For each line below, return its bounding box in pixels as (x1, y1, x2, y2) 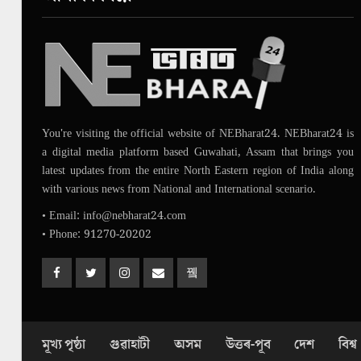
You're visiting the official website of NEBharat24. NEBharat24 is (42, 125, 354, 142)
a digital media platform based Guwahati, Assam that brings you (42, 143, 354, 160)
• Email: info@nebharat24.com (42, 207, 186, 224)
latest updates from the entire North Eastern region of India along (42, 162, 354, 179)
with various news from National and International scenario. (42, 180, 316, 197)
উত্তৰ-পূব (225, 334, 271, 355)
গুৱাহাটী (110, 334, 151, 355)
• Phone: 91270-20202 (42, 226, 151, 243)
